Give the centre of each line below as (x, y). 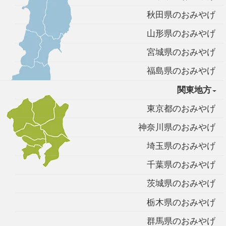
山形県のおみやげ (181, 33)
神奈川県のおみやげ (177, 127)
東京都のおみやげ (181, 108)
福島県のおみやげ (181, 71)
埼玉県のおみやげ (181, 146)
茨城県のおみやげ (181, 184)
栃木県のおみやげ (181, 202)
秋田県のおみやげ (181, 15)
